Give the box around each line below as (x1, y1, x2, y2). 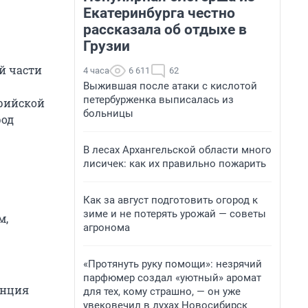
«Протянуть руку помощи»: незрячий (83, 258, 262, 270)
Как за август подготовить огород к (83, 194, 258, 206)
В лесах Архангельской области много (83, 144, 272, 156)
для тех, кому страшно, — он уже (83, 285, 241, 298)
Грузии (83, 38, 130, 54)
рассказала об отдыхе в (83, 21, 247, 38)
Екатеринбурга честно (83, 5, 235, 21)
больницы (83, 107, 133, 120)
